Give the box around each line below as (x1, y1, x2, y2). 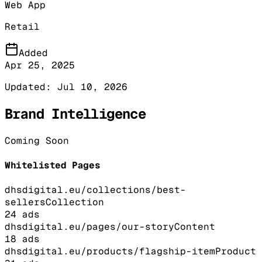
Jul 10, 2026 (57, 80, 127, 93)
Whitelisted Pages (5, 158, 101, 171)
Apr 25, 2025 (5, 58, 75, 71)
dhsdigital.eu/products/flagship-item (5, 245, 215, 258)
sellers (5, 196, 46, 209)
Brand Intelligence (5, 104, 146, 123)
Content (174, 220, 215, 233)
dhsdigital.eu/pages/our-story (5, 220, 174, 233)
